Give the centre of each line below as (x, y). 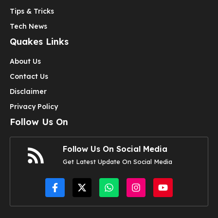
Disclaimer (28, 91)
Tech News (28, 26)
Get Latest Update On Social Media (118, 161)
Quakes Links (39, 41)
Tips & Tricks (32, 11)
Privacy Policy (34, 106)
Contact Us (29, 76)
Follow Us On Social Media (115, 149)
